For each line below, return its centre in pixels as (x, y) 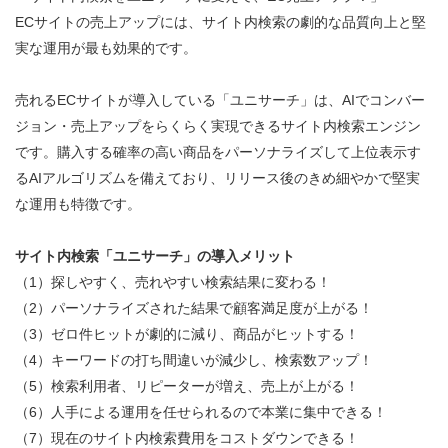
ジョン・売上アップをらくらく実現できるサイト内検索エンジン (218, 126)
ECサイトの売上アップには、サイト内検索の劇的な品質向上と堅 (220, 22)
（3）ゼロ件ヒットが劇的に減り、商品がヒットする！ (187, 334)
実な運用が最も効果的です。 (106, 48)
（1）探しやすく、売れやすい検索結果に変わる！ (173, 282)
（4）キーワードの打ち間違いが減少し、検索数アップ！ (194, 360)
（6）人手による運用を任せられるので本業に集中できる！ (201, 412)
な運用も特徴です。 (78, 204)
